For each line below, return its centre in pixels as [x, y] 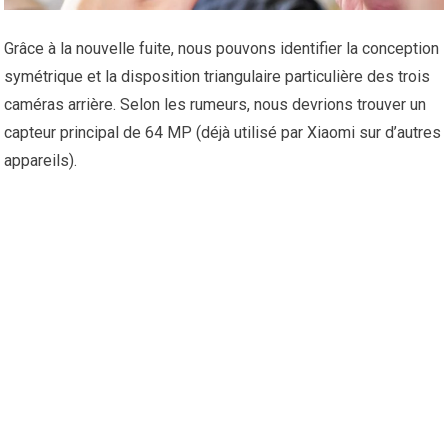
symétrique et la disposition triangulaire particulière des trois [217, 77]
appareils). [41, 161]
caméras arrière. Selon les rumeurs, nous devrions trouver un [215, 105]
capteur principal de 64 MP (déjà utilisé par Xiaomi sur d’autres [223, 133]
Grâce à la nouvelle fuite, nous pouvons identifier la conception [222, 49]
